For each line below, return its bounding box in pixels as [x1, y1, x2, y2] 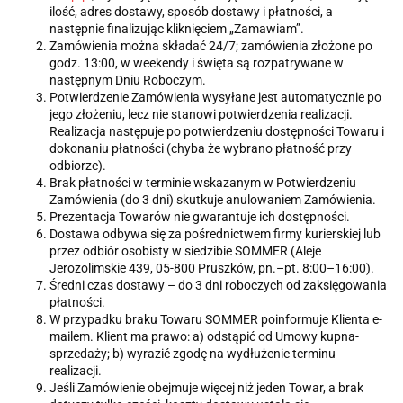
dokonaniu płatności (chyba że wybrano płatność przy [49, 141, 352, 157]
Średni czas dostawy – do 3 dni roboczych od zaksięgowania [49, 278, 387, 293]
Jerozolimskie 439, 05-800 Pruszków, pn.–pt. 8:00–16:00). [49, 261, 374, 276]
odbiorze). [49, 158, 106, 174]
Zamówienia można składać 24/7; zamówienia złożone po [49, 39, 372, 54]
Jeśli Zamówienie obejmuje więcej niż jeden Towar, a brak [49, 381, 363, 396]
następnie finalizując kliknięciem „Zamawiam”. [49, 22, 304, 37]
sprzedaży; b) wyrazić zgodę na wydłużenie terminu [49, 346, 336, 362]
